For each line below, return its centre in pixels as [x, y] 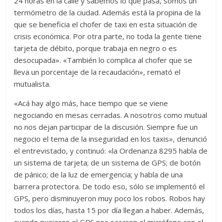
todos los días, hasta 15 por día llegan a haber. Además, [109, 210]
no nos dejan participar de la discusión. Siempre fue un [106, 127]
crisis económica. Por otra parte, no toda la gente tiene [108, 36]
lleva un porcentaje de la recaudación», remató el [97, 72]
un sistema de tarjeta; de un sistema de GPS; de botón [108, 162]
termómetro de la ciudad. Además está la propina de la [108, 12]
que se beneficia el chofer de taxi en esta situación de [106, 24]
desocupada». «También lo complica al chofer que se [103, 60]
